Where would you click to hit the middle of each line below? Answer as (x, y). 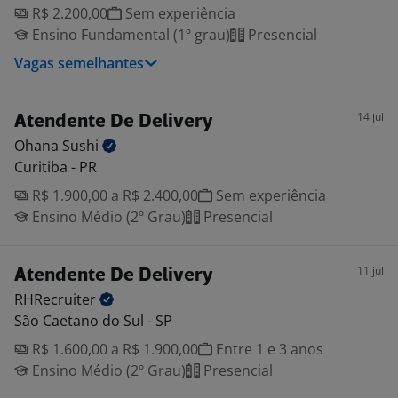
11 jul (370, 271)
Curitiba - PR (56, 167)
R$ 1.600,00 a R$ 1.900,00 (113, 349)
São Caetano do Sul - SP (93, 321)
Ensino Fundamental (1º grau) (129, 35)
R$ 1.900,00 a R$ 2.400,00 (113, 195)
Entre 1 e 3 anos (268, 349)
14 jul (370, 117)
